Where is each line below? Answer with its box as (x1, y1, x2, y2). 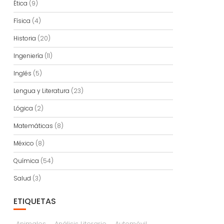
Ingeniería (13, 51, 43, 60)
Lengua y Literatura (13, 86, 69, 95)
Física (13, 16, 30, 25)
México (13, 139, 34, 147)
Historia (13, 34, 36, 42)
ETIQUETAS (13, 195, 56, 207)
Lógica (13, 104, 33, 112)
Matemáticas (13, 121, 53, 130)
